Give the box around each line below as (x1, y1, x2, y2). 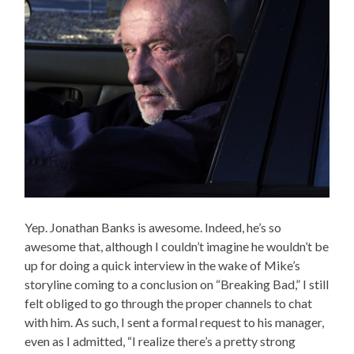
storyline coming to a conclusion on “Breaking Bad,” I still (24, 277, 330, 292)
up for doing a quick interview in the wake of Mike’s (24, 258, 301, 273)
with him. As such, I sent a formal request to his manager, (24, 314, 325, 330)
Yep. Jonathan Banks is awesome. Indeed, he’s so (24, 220, 282, 235)
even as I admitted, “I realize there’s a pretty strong (24, 333, 296, 348)
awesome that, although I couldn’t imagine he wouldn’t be (24, 239, 330, 254)
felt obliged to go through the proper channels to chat (24, 296, 313, 311)
